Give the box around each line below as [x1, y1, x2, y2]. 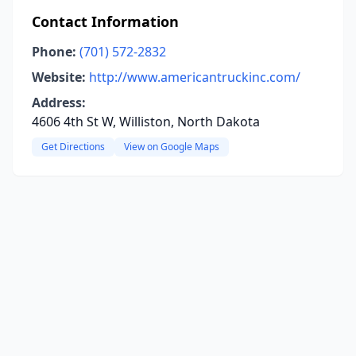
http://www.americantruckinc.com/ [89, 68, 300, 86]
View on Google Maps [124, 140, 219, 153]
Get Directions [41, 140, 105, 153]
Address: [32, 94, 86, 111]
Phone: [32, 43, 76, 60]
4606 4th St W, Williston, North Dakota [32, 113, 260, 130]
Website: [32, 68, 86, 86]
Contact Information [32, 12, 179, 31]
